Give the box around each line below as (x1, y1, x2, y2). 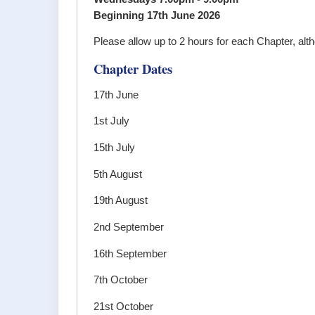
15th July (94, 142, 136, 154)
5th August (94, 168, 143, 180)
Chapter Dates (94, 59, 173, 79)
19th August (94, 195, 148, 207)
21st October (94, 301, 154, 313)
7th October (94, 274, 148, 286)
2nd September (94, 221, 165, 233)
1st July (94, 115, 130, 127)
